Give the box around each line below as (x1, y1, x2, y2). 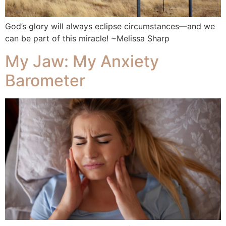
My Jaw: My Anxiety (5, 51, 159, 71)
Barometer (5, 70, 85, 90)
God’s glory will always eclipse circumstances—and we (5, 21, 215, 32)
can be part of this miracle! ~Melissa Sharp (5, 33, 169, 44)
